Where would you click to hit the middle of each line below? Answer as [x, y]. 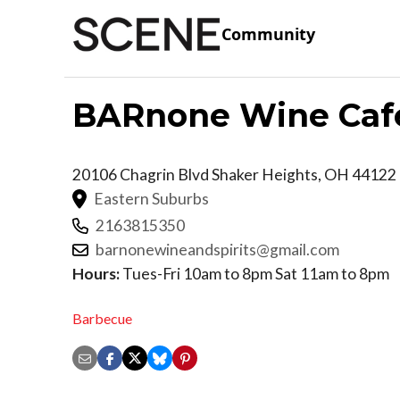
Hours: [96, 273]
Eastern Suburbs [151, 198]
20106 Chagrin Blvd [142, 174]
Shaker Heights [265, 174]
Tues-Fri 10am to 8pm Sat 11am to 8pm [254, 273]
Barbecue [102, 319]
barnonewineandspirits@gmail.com [217, 249]
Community [268, 34]
